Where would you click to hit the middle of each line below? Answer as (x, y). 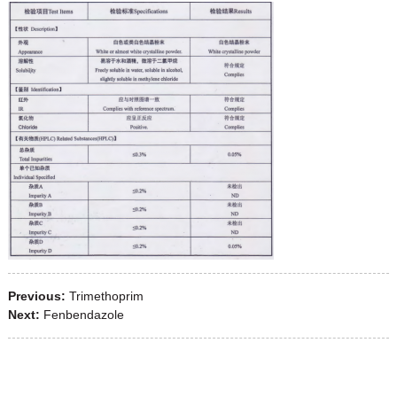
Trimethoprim (106, 296)
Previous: (36, 296)
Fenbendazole (83, 315)
